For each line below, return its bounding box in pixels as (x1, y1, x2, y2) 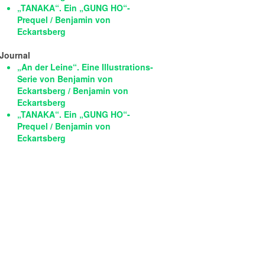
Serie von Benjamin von (17, 73, 113, 85)
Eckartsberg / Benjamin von (17, 85, 128, 97)
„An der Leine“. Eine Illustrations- (17, 61, 153, 73)
